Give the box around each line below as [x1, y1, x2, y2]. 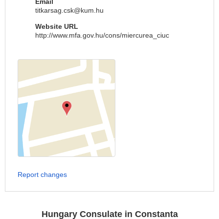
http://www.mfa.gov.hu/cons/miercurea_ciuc [35, 31, 169, 39]
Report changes [18, 171, 67, 178]
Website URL [35, 22, 78, 30]
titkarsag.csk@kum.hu [35, 6, 104, 14]
